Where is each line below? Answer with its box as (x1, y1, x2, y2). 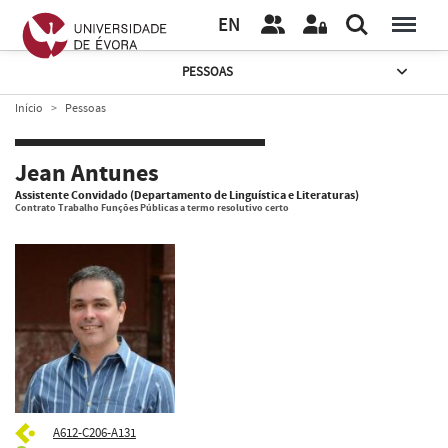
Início (15, 100, 43, 116)
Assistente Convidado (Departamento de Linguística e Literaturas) (15, 186, 359, 204)
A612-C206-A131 (53, 423, 136, 442)
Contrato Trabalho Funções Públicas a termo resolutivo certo (15, 201, 289, 215)
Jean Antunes (15, 157, 159, 191)
